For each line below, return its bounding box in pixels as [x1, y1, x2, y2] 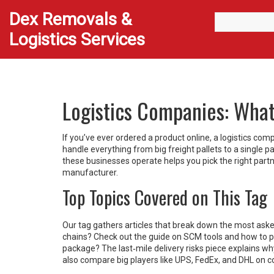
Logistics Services [9, 29, 145, 50]
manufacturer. [62, 168, 118, 177]
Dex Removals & [9, 9, 131, 29]
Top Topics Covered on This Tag [62, 183, 267, 211]
